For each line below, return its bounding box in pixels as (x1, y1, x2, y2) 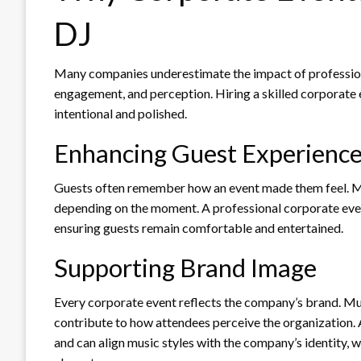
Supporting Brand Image (54, 251, 317, 283)
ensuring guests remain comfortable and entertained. (54, 219, 343, 235)
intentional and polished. (54, 105, 187, 121)
